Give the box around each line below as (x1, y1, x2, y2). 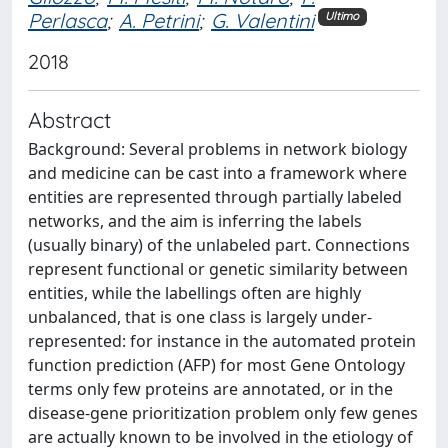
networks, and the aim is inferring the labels (28, 209, 362, 232)
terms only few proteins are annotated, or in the (28, 377, 393, 400)
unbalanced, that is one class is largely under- (28, 305, 372, 328)
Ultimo (325, 9, 360, 24)
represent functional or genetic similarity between (28, 257, 408, 280)
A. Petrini (119, 7, 199, 33)
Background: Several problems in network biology (28, 137, 407, 160)
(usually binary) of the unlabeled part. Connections (28, 233, 410, 256)
